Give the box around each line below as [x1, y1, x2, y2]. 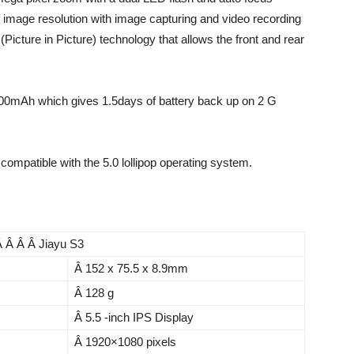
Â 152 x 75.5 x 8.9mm [74, 262, 188, 275]
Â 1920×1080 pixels [74, 335, 176, 348]
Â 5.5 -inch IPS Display [74, 311, 194, 324]
